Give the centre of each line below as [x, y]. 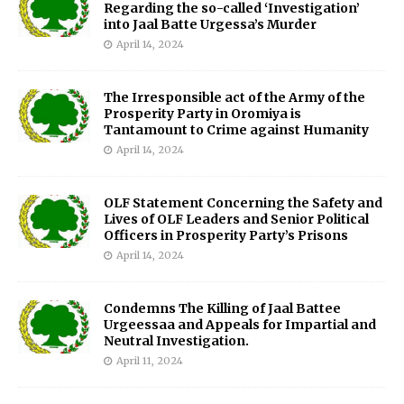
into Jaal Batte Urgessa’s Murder [210, 24]
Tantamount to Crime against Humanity [236, 129]
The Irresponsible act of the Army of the [234, 97]
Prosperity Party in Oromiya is [202, 113]
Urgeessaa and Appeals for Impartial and [240, 324]
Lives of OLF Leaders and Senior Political [236, 219]
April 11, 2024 [150, 360]
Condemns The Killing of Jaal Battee [222, 308]
